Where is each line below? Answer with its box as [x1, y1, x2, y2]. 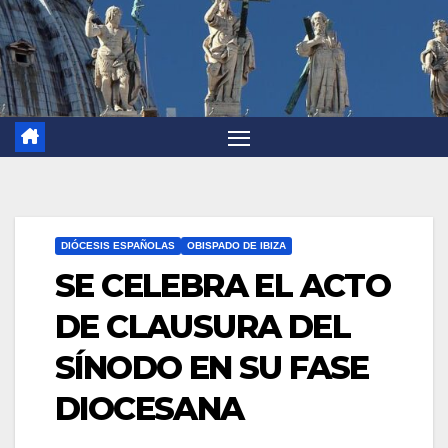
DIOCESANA [55, 389, 244, 429]
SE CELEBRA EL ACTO [55, 266, 391, 306]
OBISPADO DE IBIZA [187, 240, 286, 252]
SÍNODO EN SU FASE [55, 348, 369, 388]
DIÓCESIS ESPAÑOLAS [61, 240, 175, 252]
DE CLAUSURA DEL [55, 307, 350, 347]
